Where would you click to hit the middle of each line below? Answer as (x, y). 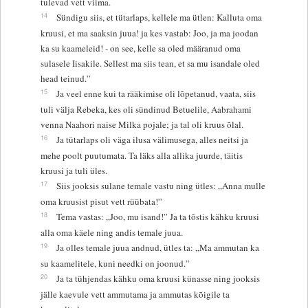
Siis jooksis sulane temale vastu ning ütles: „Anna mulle (161, 185)
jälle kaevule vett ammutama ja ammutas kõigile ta (135, 294)
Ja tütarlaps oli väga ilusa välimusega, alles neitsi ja (152, 139)
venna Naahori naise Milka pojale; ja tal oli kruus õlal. (142, 124)
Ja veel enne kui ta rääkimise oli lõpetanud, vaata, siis (156, 93)
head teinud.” (65, 78)
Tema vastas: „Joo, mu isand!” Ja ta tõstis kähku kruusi (157, 216)
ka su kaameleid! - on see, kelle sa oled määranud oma (140, 48)
